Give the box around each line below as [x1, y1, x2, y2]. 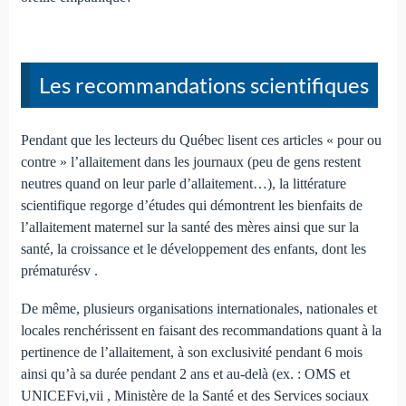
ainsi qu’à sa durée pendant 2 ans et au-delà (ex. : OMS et [20, 366, 350, 382]
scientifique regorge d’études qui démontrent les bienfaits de [20, 198, 362, 214]
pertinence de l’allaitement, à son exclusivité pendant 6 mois [20, 344, 362, 361]
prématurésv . [20, 263, 98, 279]
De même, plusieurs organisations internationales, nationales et [20, 301, 377, 317]
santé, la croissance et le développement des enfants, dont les [20, 241, 366, 257]
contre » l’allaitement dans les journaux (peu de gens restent [20, 154, 361, 170]
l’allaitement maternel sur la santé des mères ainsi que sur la [20, 219, 359, 236]
